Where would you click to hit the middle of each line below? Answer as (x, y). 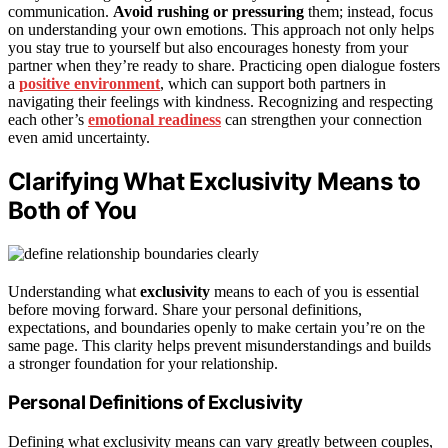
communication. (60, 11)
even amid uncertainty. (79, 137)
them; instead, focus (368, 11)
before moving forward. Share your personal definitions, (185, 309)
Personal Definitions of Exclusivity (155, 403)
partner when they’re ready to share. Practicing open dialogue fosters (224, 65)
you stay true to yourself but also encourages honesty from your (208, 47)
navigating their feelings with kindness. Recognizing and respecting (220, 101)
